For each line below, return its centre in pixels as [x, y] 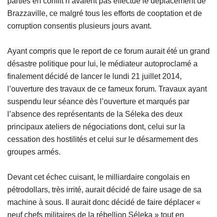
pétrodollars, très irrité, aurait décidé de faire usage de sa [104, 190]
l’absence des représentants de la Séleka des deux [95, 114]
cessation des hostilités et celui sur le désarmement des [103, 139]
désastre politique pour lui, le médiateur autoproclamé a [102, 64]
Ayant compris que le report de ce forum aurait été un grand [108, 51]
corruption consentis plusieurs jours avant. [79, 26]
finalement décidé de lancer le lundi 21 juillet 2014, [94, 77]
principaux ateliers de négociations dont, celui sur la [96, 127]
